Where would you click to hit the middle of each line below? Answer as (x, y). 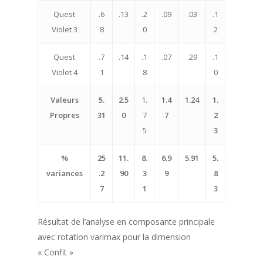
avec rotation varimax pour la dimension (114, 237)
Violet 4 (64, 72)
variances (64, 173)
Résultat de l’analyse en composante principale (126, 222)
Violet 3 (64, 29)
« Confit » (55, 252)
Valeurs (64, 100)
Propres (64, 115)
